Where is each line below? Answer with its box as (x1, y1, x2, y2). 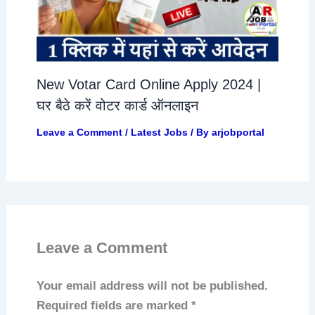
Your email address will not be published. (36, 278, 268, 292)
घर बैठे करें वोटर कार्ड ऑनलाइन (36, 97, 198, 113)
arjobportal (211, 126, 264, 138)
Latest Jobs (130, 126, 188, 138)
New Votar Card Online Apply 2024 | (36, 76, 261, 92)
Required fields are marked (36, 298, 191, 312)
